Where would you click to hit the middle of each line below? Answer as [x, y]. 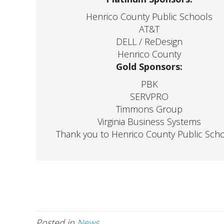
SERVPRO [149, 96]
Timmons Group [149, 109]
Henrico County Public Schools [149, 16]
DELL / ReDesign [149, 41]
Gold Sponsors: [149, 66]
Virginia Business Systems [149, 121]
